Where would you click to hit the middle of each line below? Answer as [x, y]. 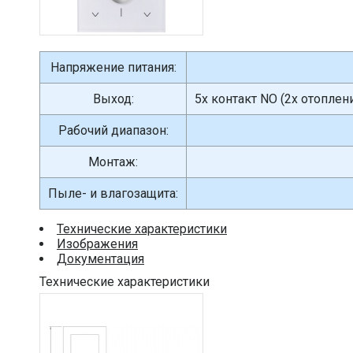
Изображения [97, 244]
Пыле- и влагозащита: [113, 193]
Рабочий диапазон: [113, 130]
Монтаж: [113, 162]
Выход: [113, 99]
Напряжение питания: [113, 67]
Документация [100, 259]
